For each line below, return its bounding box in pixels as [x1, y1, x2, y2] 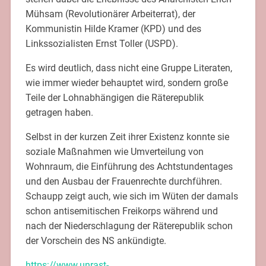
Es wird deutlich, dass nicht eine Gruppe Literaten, [25, 62, 232, 74]
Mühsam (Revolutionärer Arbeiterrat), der [25, 8, 195, 20]
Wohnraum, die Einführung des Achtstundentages [25, 161, 233, 173]
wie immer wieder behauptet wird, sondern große [25, 77, 228, 89]
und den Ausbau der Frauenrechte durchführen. [25, 176, 222, 188]
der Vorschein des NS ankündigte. [25, 235, 166, 247]
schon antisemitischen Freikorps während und [25, 205, 218, 217]
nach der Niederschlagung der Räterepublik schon [25, 220, 233, 232]
